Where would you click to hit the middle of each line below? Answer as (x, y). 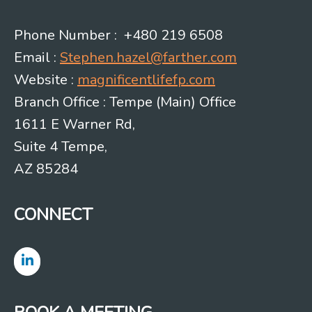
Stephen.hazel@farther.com (148, 58)
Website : (46, 80)
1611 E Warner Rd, (75, 125)
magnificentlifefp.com (146, 80)
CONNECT (53, 215)
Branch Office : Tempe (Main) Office (125, 102)
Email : (37, 58)
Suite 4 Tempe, (61, 147)
